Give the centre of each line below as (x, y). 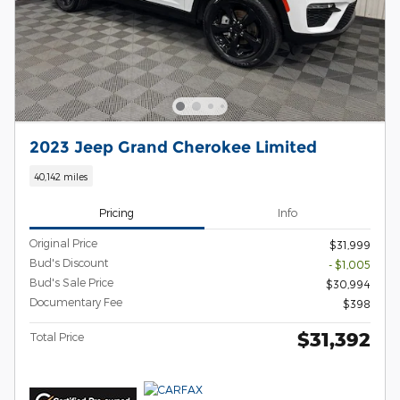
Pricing (117, 212)
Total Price (57, 337)
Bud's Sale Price (71, 283)
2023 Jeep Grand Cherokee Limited (173, 147)
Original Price (63, 243)
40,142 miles (61, 176)
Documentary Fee (76, 302)
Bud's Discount (69, 263)
